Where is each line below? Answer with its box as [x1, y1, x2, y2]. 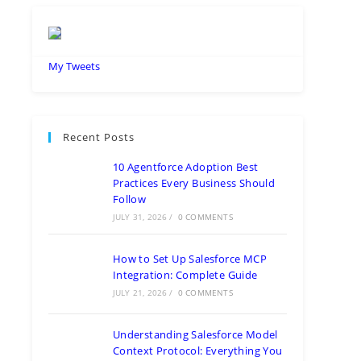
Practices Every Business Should [112, 176, 276, 190]
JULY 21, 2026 [112, 287, 168, 298]
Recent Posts [63, 130, 135, 144]
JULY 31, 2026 [112, 211, 168, 222]
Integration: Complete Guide [112, 268, 258, 282]
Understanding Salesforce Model [112, 327, 278, 342]
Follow [112, 192, 147, 206]
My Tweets [48, 59, 100, 73]
